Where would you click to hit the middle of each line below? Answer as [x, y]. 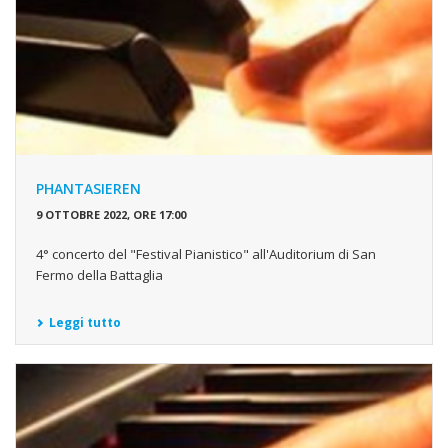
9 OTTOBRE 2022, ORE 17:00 [111, 214]
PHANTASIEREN [88, 188]
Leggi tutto [85, 322]
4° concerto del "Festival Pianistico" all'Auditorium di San [206, 253]
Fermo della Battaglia [99, 274]
